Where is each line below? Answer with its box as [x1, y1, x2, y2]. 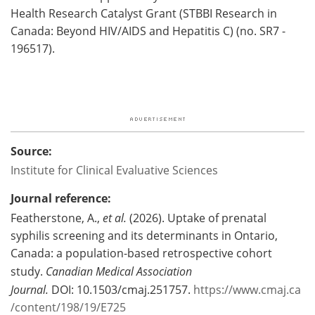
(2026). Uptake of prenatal [127, 210, 266, 226]
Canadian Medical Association [46, 263, 192, 278]
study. [11, 263, 46, 279]
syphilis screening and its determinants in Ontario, [11, 227, 278, 243]
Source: [11, 143, 52, 159]
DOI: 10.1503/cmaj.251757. [51, 281, 193, 297]
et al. [103, 210, 127, 225]
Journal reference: [11, 190, 111, 206]
